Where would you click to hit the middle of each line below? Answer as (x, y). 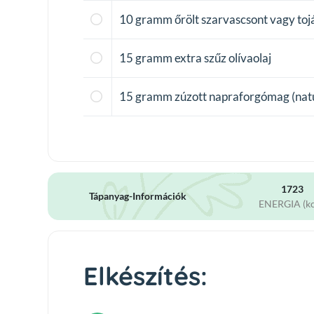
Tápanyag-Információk (138, 196)
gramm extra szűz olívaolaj (203, 57)
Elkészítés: (145, 275)
